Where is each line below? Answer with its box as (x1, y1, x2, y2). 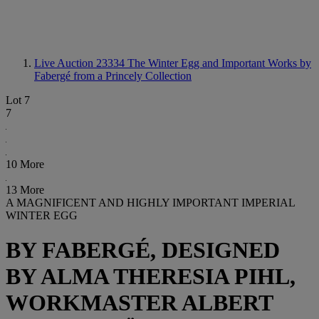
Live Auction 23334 (34, 57, 127, 69)
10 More (6, 158, 44, 170)
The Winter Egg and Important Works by (127, 57, 311, 69)
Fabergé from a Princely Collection (34, 70, 192, 82)
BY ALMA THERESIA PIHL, (6, 263, 296, 290)
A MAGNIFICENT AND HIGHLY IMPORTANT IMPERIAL (6, 197, 295, 209)
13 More (6, 184, 44, 196)
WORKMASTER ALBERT (6, 290, 273, 316)
